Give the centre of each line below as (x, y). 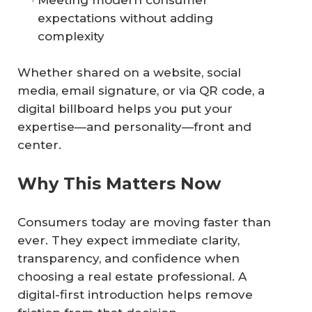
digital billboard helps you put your (125, 108)
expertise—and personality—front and (134, 126)
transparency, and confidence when (128, 259)
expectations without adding (125, 18)
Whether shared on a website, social (129, 72)
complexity (71, 37)
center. (39, 145)
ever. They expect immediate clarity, (128, 241)
